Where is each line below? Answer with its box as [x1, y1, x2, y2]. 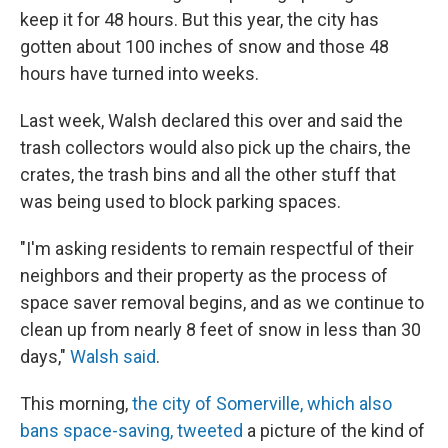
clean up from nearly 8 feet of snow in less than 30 [20, 319, 421, 341]
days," [20, 346, 70, 368]
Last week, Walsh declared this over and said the [20, 110, 403, 132]
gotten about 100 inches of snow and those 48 [20, 36, 389, 58]
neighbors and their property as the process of [20, 265, 388, 287]
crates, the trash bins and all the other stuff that [20, 164, 396, 186]
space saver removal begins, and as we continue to [20, 292, 424, 314]
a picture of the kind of [243, 420, 425, 442]
